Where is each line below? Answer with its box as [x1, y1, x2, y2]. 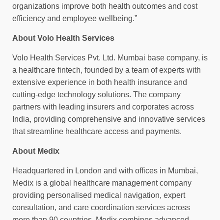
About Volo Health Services [12, 33, 114, 42]
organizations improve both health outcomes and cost [12, 1, 197, 10]
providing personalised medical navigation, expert [12, 191, 185, 199]
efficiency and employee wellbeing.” [12, 14, 137, 23]
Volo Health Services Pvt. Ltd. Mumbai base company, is [12, 53, 208, 62]
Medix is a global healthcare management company [12, 178, 192, 187]
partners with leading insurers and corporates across [12, 102, 194, 111]
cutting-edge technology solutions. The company [12, 90, 181, 99]
